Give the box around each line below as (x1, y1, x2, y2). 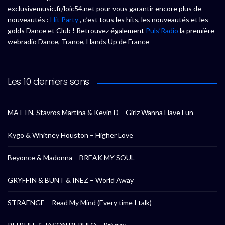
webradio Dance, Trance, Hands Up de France (8, 37, 149, 46)
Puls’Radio (146, 26, 178, 35)
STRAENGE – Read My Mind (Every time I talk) (8, 198, 152, 207)
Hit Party (50, 15, 78, 24)
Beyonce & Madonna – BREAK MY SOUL (8, 153, 135, 162)
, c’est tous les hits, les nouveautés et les (78, 15, 208, 24)
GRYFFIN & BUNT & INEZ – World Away (8, 176, 134, 185)
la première (178, 26, 214, 35)
